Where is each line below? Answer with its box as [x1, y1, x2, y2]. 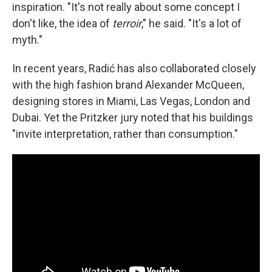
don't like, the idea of [12, 17, 112, 30]
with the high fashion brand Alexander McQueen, [12, 78, 244, 92]
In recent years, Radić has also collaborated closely [12, 62, 256, 75]
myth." [12, 33, 42, 47]
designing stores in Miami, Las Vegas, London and [12, 95, 250, 108]
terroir [112, 17, 141, 30]
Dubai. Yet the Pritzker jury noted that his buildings [12, 111, 253, 124]
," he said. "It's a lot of [141, 17, 242, 30]
